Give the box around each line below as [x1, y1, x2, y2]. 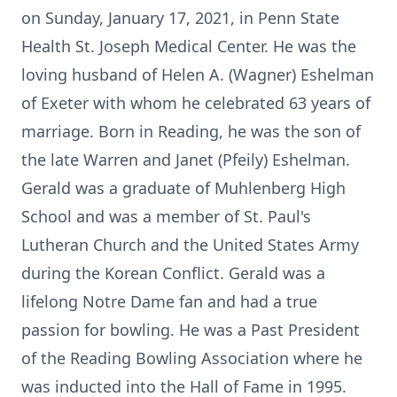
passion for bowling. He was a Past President [21, 319, 360, 340]
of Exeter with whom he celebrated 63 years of [21, 92, 370, 113]
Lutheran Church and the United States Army [21, 234, 359, 255]
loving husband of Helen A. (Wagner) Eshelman [21, 64, 374, 85]
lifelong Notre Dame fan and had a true [21, 291, 317, 312]
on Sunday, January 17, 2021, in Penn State [21, 7, 339, 28]
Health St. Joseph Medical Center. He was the [21, 35, 356, 57]
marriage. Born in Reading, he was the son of [21, 121, 361, 142]
